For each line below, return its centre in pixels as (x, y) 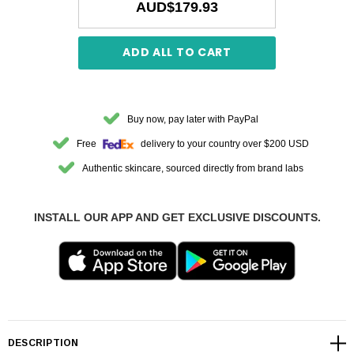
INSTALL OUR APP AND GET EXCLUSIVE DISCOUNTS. (177, 217)
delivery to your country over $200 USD (224, 143)
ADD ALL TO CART (177, 52)
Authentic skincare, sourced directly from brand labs (193, 168)
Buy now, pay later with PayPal (193, 119)
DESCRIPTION (43, 343)
